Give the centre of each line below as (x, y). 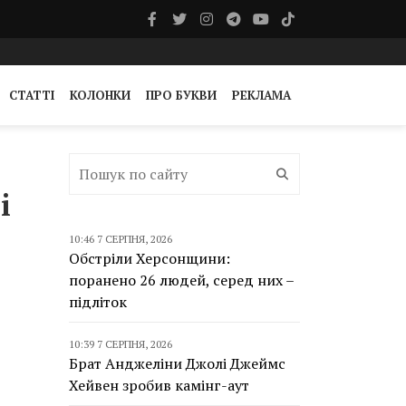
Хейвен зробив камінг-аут (159, 385)
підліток (98, 302)
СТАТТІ (32, 95)
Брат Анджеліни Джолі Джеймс (177, 363)
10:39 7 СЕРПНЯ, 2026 (121, 344)
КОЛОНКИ (100, 95)
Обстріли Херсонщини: (150, 258)
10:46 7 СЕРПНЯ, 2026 (121, 239)
